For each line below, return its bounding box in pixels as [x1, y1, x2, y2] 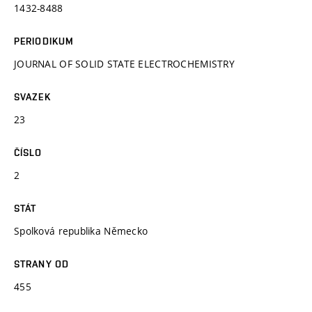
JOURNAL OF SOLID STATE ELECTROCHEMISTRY [14, 56, 235, 70]
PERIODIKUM [14, 35, 75, 47]
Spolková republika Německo [14, 224, 148, 237]
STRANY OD [14, 258, 70, 270]
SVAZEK [14, 91, 51, 102]
